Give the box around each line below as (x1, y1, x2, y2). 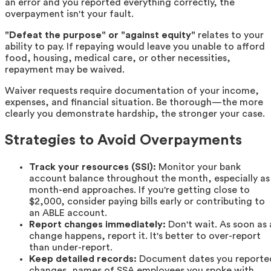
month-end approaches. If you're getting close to (29, 184, 250, 195)
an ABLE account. (29, 207, 107, 218)
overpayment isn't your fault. (5, 9, 134, 19)
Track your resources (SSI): (29, 162, 156, 172)
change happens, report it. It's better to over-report (29, 230, 261, 241)
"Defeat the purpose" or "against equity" (5, 30, 195, 41)
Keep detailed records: (29, 253, 137, 264)
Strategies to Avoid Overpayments (5, 133, 242, 148)
